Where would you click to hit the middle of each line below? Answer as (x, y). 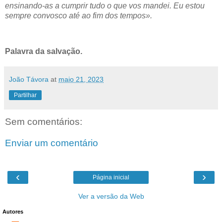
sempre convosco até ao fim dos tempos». (79, 16)
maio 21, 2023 (81, 79)
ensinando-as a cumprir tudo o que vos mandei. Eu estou (105, 6)
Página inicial (111, 177)
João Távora (29, 79)
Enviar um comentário (52, 143)
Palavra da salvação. (44, 51)
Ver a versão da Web (111, 196)
